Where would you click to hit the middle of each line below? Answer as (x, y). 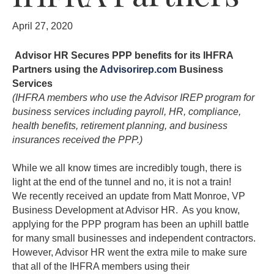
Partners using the (56, 69)
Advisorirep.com (138, 69)
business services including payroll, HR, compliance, (127, 111)
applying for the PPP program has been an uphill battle (131, 224)
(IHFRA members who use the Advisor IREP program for (133, 97)
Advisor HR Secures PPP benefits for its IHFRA (123, 55)
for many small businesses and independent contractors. (134, 238)
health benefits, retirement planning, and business (120, 125)
